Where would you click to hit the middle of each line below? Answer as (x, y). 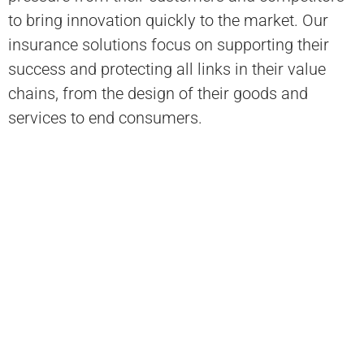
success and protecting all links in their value (167, 69)
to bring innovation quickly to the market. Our (168, 20)
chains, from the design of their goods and (158, 93)
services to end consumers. (105, 118)
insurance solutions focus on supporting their (169, 45)
